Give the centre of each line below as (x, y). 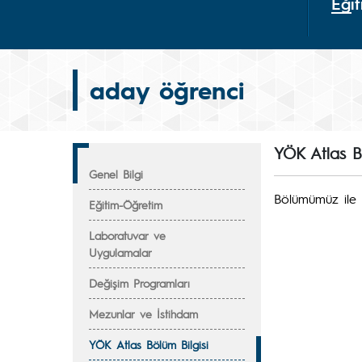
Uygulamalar (120, 252)
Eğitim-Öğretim (126, 204)
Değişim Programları (139, 283)
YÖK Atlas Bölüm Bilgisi (149, 344)
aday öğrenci (167, 90)
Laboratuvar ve (127, 235)
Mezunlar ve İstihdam (143, 314)
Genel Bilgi (116, 174)
